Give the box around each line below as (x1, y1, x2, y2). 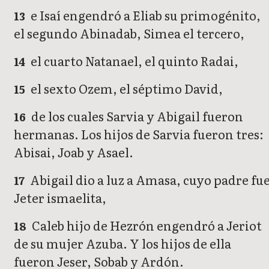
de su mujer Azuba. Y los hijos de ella (14, 234, 231, 252)
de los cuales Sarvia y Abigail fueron (29, 106, 244, 125)
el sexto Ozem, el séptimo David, (28, 79, 223, 97)
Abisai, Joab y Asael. (14, 142, 133, 161)
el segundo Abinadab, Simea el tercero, (14, 23, 244, 42)
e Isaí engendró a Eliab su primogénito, (28, 5, 261, 24)
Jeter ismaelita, (14, 188, 106, 207)
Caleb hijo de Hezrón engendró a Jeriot (29, 216, 262, 234)
